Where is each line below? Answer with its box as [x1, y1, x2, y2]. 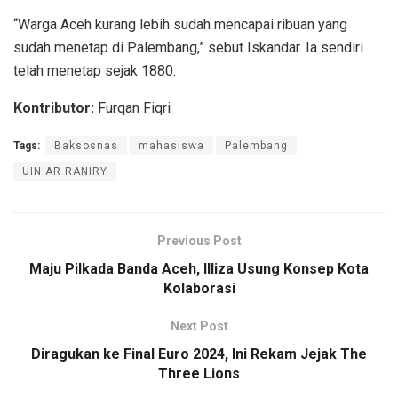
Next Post [170, 318, 228, 333]
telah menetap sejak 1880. [13, 61, 176, 79]
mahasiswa [139, 139, 204, 152]
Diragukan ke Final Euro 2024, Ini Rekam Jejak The [31, 345, 367, 362]
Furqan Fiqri [94, 99, 171, 116]
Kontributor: [13, 99, 94, 116]
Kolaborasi [163, 279, 235, 297]
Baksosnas [54, 139, 118, 152]
